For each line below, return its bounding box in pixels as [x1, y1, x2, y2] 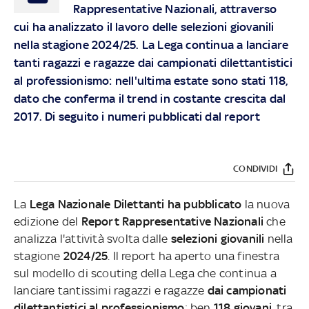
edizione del [14, 214, 81, 228]
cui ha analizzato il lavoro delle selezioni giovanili [14, 19, 275, 34]
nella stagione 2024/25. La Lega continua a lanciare [14, 37, 289, 52]
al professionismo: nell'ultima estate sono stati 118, [14, 73, 288, 88]
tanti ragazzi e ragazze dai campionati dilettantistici [14, 55, 292, 70]
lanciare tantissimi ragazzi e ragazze [14, 283, 208, 297]
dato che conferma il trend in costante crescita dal [14, 91, 286, 106]
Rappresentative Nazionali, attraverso [73, 1, 277, 16]
